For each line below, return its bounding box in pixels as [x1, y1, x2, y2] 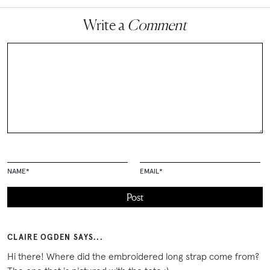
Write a [83, 16, 127, 34]
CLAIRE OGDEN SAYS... [7, 231, 103, 242]
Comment [127, 16, 187, 34]
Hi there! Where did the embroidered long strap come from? [7, 250, 259, 262]
